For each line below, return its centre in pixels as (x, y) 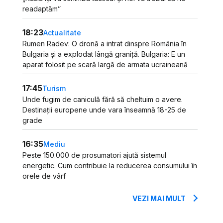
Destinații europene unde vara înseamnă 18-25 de (105, 110)
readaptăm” (42, 9)
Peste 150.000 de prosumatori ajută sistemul (95, 155)
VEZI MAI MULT (159, 198)
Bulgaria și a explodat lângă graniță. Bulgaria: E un (104, 54)
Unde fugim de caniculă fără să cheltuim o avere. (103, 99)
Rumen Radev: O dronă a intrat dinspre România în (105, 44)
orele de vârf (44, 176)
